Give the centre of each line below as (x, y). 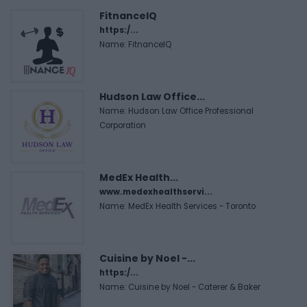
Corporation (123, 125)
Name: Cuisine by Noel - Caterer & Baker (180, 287)
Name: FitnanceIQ (135, 44)
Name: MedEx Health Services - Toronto (177, 206)
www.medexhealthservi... (156, 192)
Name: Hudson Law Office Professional (176, 111)
